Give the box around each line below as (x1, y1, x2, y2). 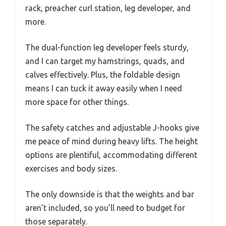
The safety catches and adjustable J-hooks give (25, 123, 199, 133)
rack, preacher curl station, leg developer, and (25, 4, 191, 13)
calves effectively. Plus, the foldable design (25, 70, 180, 80)
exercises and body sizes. (25, 164, 117, 174)
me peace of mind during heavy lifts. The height (25, 137, 198, 146)
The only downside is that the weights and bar (25, 190, 194, 199)
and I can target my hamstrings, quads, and (25, 56, 185, 66)
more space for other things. (25, 97, 129, 107)
